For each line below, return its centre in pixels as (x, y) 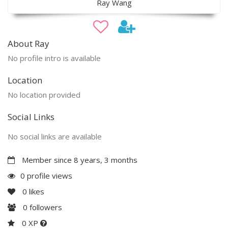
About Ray (28, 43)
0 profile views (46, 175)
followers (45, 207)
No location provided (44, 94)
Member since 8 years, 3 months (79, 160)
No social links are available (55, 136)
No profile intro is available (54, 58)
